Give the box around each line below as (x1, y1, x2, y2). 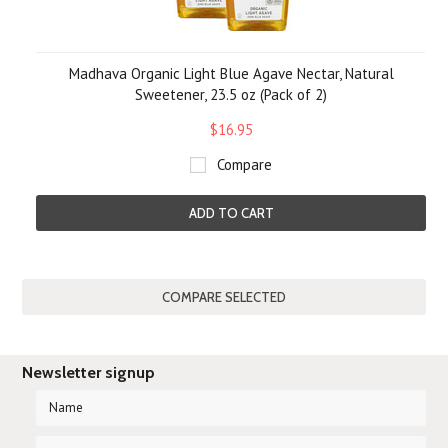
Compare (217, 155, 272, 174)
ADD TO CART (188, 205, 274, 221)
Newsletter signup (22, 363, 156, 382)
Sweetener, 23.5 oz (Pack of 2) (135, 85, 327, 104)
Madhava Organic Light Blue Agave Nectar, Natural (68, 64, 394, 83)
